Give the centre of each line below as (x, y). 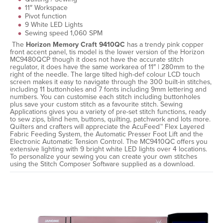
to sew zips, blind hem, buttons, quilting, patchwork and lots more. (110, 119)
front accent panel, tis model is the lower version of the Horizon (107, 52)
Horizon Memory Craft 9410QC (75, 45)
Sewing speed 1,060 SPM (64, 33)
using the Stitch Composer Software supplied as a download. (102, 164)
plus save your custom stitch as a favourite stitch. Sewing (96, 104)
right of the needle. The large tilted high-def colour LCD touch (105, 74)
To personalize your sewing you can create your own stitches (104, 157)
